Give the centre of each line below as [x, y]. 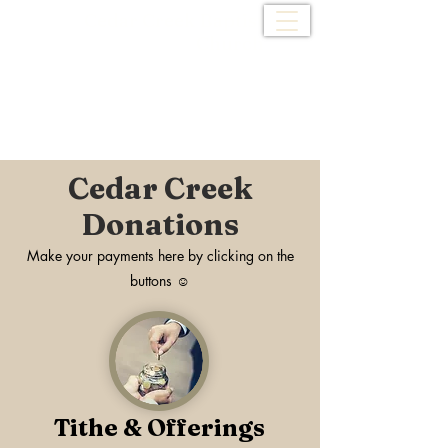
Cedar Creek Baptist [174, 20]
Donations [160, 224]
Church [230, 43]
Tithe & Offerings [159, 427]
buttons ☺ [160, 280]
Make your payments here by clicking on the [160, 255]
